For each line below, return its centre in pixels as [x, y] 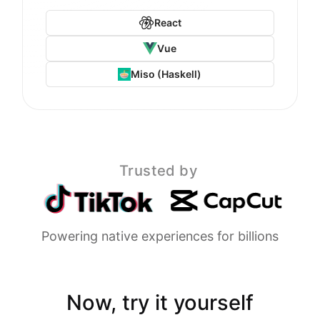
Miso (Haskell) [166, 74]
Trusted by [159, 171]
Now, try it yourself [160, 303]
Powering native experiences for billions [160, 236]
